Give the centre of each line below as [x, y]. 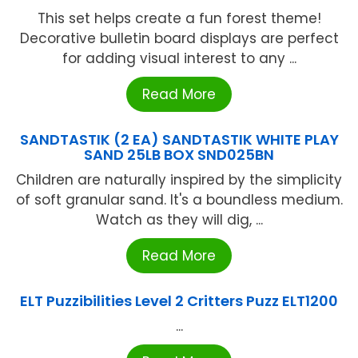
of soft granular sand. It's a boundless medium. [179, 200]
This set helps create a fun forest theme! [179, 19]
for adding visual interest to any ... [179, 59]
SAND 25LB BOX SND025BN [179, 155]
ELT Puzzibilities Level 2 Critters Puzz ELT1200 [179, 301]
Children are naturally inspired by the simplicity [179, 180]
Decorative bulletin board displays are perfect [179, 39]
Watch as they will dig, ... [179, 220]
